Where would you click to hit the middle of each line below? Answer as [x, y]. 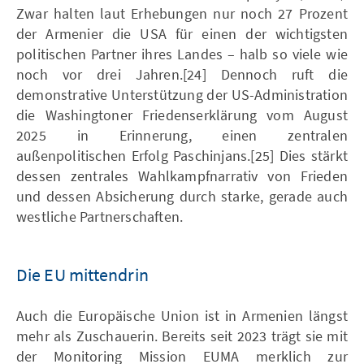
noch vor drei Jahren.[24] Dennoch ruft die [182, 74]
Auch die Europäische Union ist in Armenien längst [182, 315]
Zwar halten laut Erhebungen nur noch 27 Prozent [182, 13]
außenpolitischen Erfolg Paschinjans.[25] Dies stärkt [182, 155]
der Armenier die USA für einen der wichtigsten [182, 33]
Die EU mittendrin [82, 274]
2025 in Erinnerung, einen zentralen [182, 135]
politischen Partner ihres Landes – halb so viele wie [182, 54]
